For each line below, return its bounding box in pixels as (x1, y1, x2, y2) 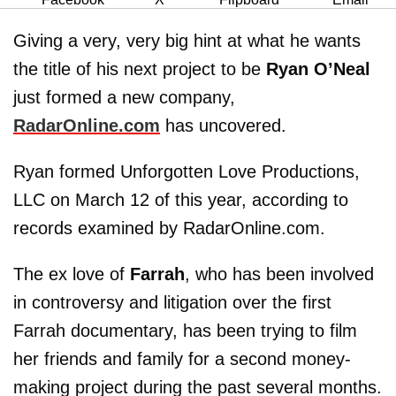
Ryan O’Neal (266, 59, 370, 79)
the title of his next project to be (13, 59, 266, 79)
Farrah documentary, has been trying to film (13, 321, 357, 340)
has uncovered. (160, 116, 286, 135)
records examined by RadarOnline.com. (13, 218, 325, 238)
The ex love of (13, 264, 130, 284)
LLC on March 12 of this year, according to (13, 190, 348, 209)
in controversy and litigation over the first (13, 293, 331, 312)
